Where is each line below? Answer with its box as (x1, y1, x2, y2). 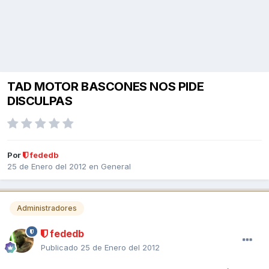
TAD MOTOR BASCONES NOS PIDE (7, 79, 204, 94)
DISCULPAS (7, 94, 73, 109)
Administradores (17, 204, 77, 213)
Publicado (41, 242, 80, 252)
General (101, 162, 131, 172)
